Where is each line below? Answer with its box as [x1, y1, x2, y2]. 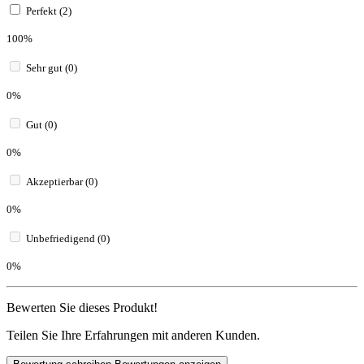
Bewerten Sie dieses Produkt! [6, 300, 158, 314]
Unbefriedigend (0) [26, 232, 110, 245]
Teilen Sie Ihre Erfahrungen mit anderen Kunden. [6, 327, 260, 342]
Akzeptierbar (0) [26, 175, 97, 188]
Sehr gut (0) [26, 61, 77, 74]
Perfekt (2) [26, 4, 71, 17]
